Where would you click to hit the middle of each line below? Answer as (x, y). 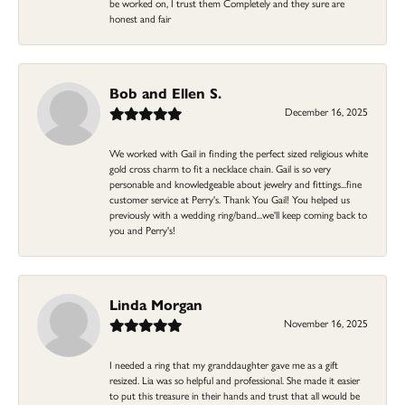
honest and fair (140, 18)
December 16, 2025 (326, 111)
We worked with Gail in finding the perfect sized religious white (239, 152)
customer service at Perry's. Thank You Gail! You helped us (230, 198)
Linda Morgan (156, 304)
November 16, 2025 (326, 322)
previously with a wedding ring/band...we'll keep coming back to (238, 214)
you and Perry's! (142, 229)
